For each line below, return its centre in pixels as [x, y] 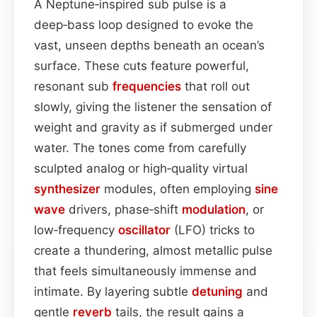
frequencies [147, 86]
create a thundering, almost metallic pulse [153, 250]
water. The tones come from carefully [140, 148]
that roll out [215, 86]
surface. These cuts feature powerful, [142, 65]
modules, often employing [178, 189]
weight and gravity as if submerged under [153, 127]
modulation [214, 209]
